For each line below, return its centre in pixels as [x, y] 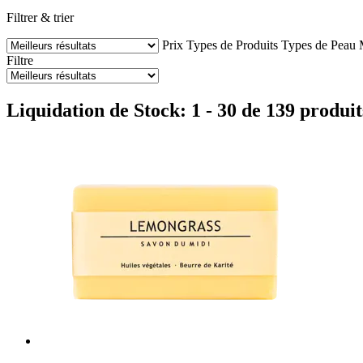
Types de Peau [318, 45]
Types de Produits [232, 45]
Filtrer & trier [40, 17]
